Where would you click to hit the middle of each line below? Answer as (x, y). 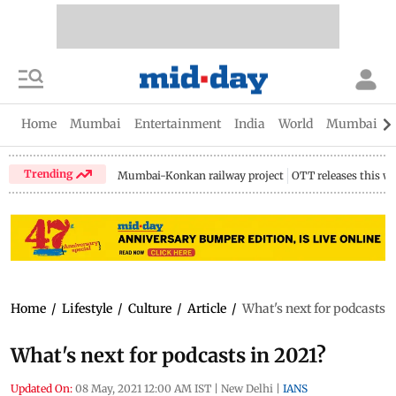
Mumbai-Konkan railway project (201, 175)
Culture (150, 308)
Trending (49, 173)
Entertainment (178, 124)
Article (207, 308)
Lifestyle (87, 308)
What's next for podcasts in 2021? (168, 355)
